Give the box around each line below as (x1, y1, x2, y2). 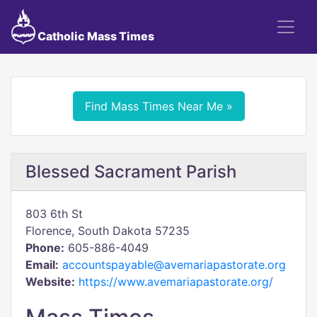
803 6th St (25, 207, 83, 221)
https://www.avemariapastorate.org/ (79, 275, 273, 289)
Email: (25, 258, 59, 272)
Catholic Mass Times (35, 29, 154, 43)
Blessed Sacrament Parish (25, 161, 236, 182)
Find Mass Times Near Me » (84, 99, 233, 113)
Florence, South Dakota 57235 (25, 224, 190, 238)
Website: (25, 275, 75, 289)
